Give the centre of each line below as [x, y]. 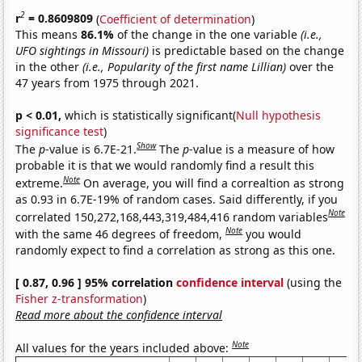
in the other [49, 67]
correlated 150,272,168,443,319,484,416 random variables [172, 217]
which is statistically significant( [149, 116]
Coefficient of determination [176, 19]
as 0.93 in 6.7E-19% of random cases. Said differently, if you [177, 199]
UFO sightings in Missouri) [82, 51]
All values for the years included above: [124, 347]
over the [310, 67]
